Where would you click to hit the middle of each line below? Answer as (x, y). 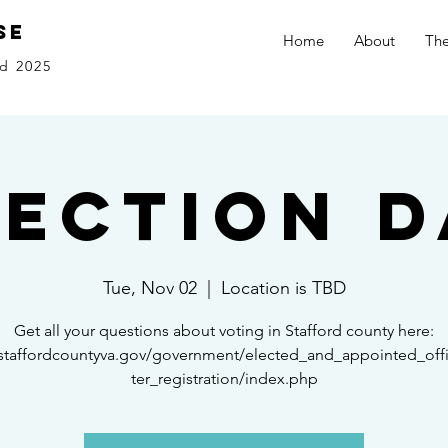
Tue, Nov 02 (149, 288)
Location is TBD (283, 288)
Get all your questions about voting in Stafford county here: (224, 330)
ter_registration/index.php (224, 378)
